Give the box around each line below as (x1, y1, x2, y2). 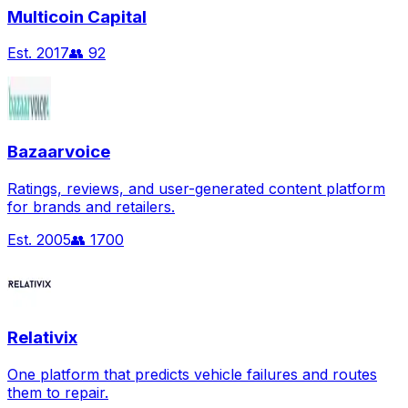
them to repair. (7, 383, 108, 403)
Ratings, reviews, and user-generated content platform (7, 178, 385, 198)
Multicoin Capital (7, 5, 147, 27)
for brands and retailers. (7, 197, 175, 216)
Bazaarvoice (7, 141, 110, 163)
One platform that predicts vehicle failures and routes (7, 365, 377, 384)
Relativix (7, 327, 77, 349)
